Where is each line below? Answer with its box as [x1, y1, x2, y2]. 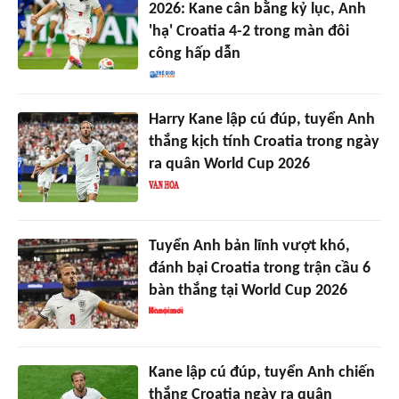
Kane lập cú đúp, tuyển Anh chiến [148, 364, 375, 382]
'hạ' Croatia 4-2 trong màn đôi [148, 23, 349, 41]
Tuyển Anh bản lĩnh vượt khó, [148, 238, 350, 256]
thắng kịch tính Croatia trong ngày [148, 134, 379, 151]
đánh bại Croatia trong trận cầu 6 [148, 260, 370, 278]
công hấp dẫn [148, 45, 240, 63]
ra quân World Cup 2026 [148, 156, 310, 174]
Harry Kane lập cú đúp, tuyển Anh [148, 111, 375, 129]
